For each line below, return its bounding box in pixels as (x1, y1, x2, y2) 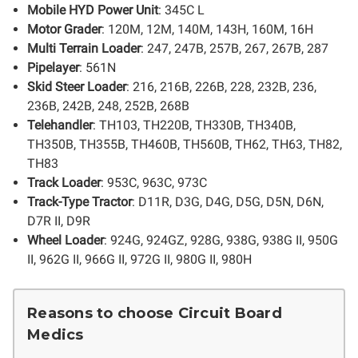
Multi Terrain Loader (27, 41, 141, 56)
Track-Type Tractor (27, 194, 133, 209)
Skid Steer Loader (27, 79, 127, 94)
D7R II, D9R (27, 213, 91, 229)
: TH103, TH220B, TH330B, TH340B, (93, 117, 296, 133)
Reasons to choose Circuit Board (27, 304, 282, 322)
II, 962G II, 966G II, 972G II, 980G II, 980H (27, 252, 253, 267)
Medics (27, 326, 84, 344)
